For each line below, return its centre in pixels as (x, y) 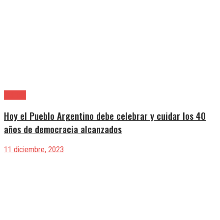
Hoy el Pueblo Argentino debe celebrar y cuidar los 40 (105, 116)
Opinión (15, 95)
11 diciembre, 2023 (34, 149)
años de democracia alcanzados (63, 129)
